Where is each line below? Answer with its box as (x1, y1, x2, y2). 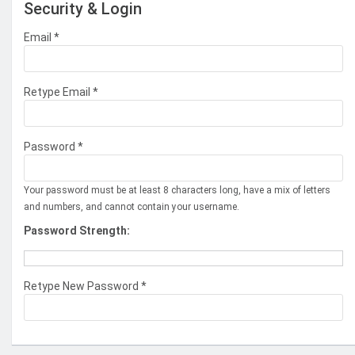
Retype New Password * (24, 280, 147, 292)
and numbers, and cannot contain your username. (24, 201, 239, 212)
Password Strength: (24, 224, 130, 237)
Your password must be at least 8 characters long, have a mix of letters (24, 185, 330, 196)
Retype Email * (24, 86, 98, 98)
